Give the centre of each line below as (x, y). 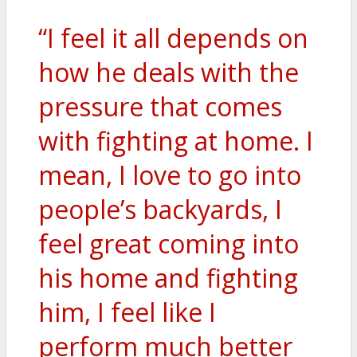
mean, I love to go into (170, 175)
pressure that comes (160, 107)
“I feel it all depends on (173, 38)
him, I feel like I (127, 312)
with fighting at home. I (176, 141)
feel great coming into (169, 244)
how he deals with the (169, 73)
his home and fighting (168, 278)
